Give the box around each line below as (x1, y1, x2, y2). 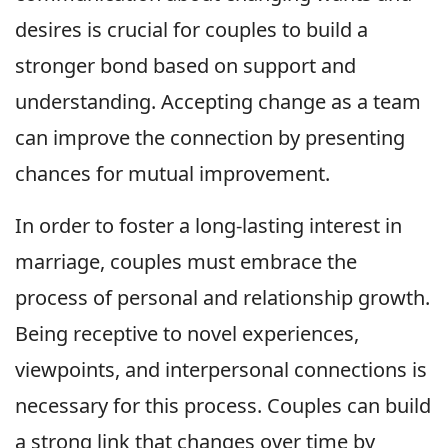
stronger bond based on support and (15, 52, 356, 80)
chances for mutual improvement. (15, 160, 330, 188)
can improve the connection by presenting (15, 124, 405, 152)
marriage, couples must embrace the (15, 248, 357, 276)
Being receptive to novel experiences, (15, 320, 359, 348)
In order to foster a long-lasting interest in (15, 212, 402, 240)
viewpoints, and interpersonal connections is (15, 356, 427, 384)
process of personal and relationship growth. (15, 284, 430, 312)
